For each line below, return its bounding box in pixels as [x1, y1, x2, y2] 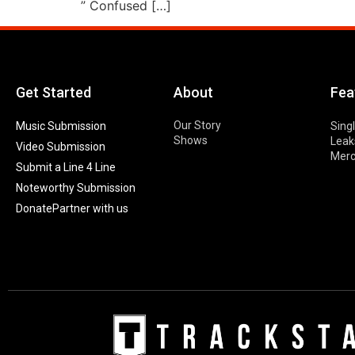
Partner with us [52, 202, 128, 216]
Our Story [173, 119, 221, 132]
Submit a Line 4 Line [16, 161, 116, 174]
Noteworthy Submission [16, 181, 136, 195]
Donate [16, 202, 52, 216]
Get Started [16, 84, 91, 101]
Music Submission [16, 120, 106, 133]
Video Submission [16, 140, 105, 154]
